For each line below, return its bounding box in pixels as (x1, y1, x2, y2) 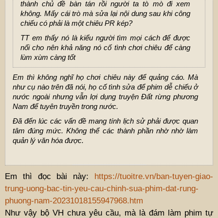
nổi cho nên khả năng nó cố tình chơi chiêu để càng (20, 43, 190, 52)
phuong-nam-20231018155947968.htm (5, 196, 143, 205)
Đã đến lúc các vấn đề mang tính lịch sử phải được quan (13, 116, 198, 125)
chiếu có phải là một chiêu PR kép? (20, 18, 132, 27)
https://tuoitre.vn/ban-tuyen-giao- (94, 171, 213, 181)
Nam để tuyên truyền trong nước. (13, 102, 120, 110)
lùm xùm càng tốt (20, 53, 75, 61)
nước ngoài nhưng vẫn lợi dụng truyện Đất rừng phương (13, 92, 198, 101)
